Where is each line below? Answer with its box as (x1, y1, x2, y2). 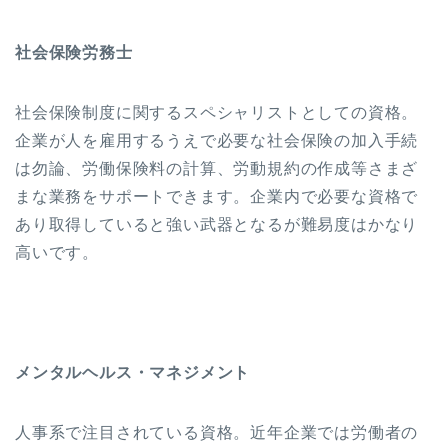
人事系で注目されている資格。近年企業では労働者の (15, 423, 419, 441)
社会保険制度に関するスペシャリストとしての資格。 (15, 103, 419, 121)
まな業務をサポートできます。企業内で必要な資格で (15, 187, 419, 205)
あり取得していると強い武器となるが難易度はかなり (15, 215, 419, 233)
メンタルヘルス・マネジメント (15, 363, 251, 381)
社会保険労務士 (15, 43, 133, 61)
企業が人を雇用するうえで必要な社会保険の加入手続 (15, 131, 419, 149)
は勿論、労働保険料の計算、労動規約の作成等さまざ (15, 159, 419, 177)
